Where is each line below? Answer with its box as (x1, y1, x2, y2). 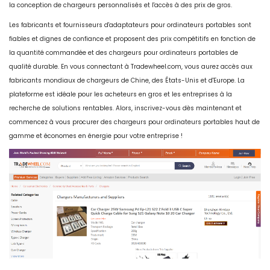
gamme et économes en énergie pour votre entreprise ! (9, 131, 183, 140)
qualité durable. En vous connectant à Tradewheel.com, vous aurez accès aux (9, 61, 253, 71)
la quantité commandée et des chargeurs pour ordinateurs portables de (9, 48, 238, 57)
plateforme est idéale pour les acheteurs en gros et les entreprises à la (9, 89, 232, 99)
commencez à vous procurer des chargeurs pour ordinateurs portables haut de (9, 117, 260, 127)
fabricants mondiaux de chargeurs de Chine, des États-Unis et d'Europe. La (9, 75, 245, 85)
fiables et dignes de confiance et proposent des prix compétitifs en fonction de (9, 34, 256, 43)
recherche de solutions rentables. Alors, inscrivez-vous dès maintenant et (9, 103, 242, 113)
